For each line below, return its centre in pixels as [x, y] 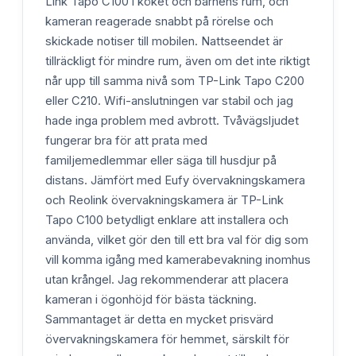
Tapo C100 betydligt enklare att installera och [167, 220]
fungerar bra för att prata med [126, 140]
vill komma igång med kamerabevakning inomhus [178, 259]
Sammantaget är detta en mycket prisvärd [159, 319]
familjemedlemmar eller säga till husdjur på [161, 160]
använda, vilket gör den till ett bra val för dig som [177, 240]
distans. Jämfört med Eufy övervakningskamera [175, 180]
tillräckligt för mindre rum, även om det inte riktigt [178, 61]
